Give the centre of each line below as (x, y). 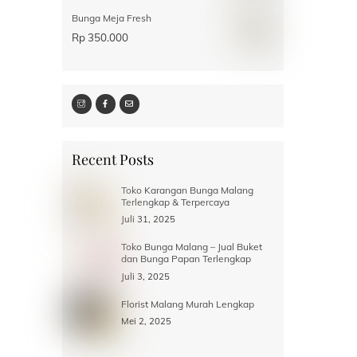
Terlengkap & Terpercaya (175, 202)
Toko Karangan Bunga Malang (187, 190)
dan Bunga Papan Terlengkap (187, 259)
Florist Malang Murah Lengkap (187, 304)
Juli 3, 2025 (145, 276)
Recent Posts (112, 159)
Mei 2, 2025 (146, 322)
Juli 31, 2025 (148, 220)
